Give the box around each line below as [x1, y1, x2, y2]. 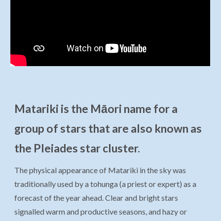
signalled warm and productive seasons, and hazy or [14, 207, 187, 217]
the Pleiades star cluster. [14, 141, 141, 155]
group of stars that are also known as [14, 121, 202, 135]
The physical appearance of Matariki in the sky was [14, 165, 186, 175]
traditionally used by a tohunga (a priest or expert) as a [14, 179, 197, 189]
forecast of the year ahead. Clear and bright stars [14, 193, 179, 203]
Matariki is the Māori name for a [14, 102, 178, 115]
